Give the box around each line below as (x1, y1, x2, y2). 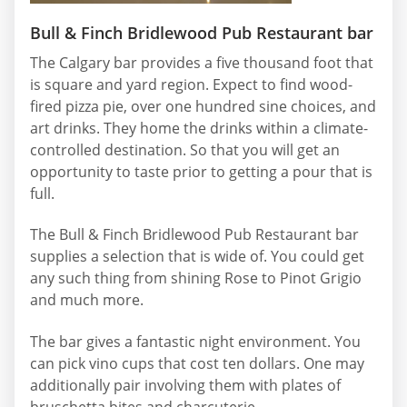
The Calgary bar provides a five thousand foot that (30, 52, 373, 73)
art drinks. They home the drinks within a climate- (30, 117, 368, 138)
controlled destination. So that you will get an (30, 139, 340, 160)
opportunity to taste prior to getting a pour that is (30, 161, 372, 182)
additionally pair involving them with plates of (30, 374, 341, 395)
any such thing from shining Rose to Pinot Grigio (30, 268, 362, 289)
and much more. (30, 290, 144, 311)
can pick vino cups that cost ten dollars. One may (30, 352, 364, 373)
